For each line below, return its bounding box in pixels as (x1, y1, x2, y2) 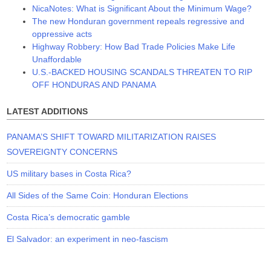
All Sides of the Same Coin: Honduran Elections (7, 190, 189, 200)
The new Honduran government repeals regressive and (32, 16, 245, 27)
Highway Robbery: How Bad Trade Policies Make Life (32, 42, 236, 52)
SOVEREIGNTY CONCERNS (7, 146, 118, 157)
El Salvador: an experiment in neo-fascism (7, 233, 169, 244)
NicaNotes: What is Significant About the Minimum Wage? (32, 4, 252, 14)
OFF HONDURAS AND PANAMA (32, 80, 157, 90)
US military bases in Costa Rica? (7, 168, 132, 178)
